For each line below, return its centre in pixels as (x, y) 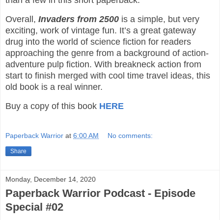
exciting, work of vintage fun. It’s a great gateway (101, 30)
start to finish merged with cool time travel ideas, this (108, 75)
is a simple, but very (159, 19)
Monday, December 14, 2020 (51, 179)
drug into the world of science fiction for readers (98, 41)
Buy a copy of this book (52, 106)
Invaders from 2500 (79, 19)
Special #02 (34, 207)
